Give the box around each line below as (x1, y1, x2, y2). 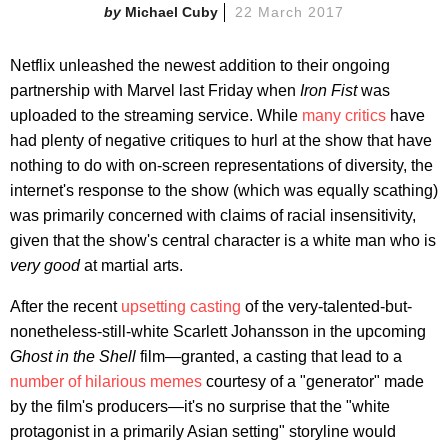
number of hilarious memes (10, 372, 202, 390)
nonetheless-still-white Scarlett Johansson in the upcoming (10, 322, 426, 340)
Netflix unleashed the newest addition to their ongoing (10, 56, 390, 74)
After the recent (10, 297, 121, 315)
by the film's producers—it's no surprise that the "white (10, 397, 390, 415)
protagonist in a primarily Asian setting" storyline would (10, 422, 396, 440)
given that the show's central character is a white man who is (10, 231, 436, 249)
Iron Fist (300, 81, 357, 99)
